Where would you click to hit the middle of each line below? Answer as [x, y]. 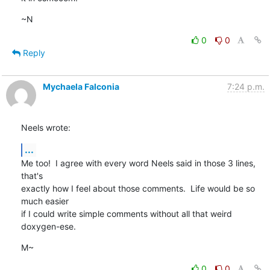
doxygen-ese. [48, 226]
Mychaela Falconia [81, 86]
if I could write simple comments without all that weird [126, 213]
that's [32, 175]
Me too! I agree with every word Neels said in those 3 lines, [138, 163]
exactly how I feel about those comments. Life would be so [138, 188]
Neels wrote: [46, 127]
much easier [45, 201]
